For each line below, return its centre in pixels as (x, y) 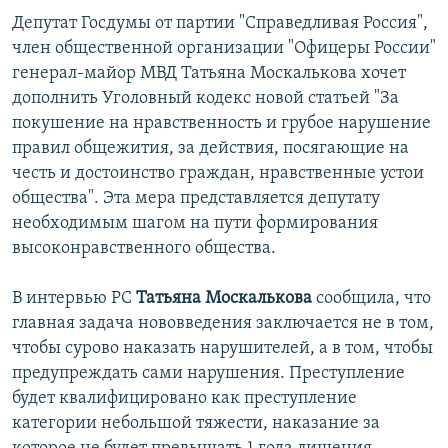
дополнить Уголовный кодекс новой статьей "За (205, 99)
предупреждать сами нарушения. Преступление (208, 374)
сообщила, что (371, 299)
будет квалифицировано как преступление (184, 399)
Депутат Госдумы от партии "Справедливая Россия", (220, 24)
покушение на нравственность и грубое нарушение (221, 124)
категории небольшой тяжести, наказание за (196, 424)
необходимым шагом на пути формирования (195, 224)
